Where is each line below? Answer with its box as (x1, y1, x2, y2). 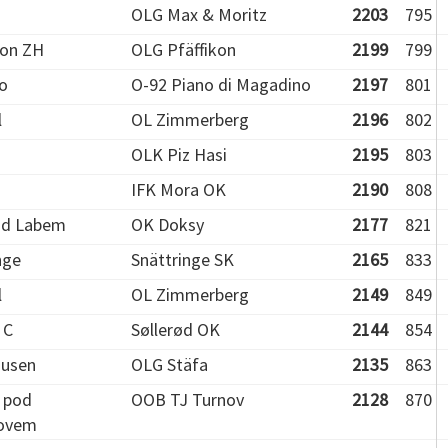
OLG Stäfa (131, 353, 208, 376)
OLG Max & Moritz (131, 3, 267, 26)
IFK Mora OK (131, 178, 226, 201)
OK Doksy (131, 213, 204, 236)
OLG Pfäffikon (131, 38, 236, 61)
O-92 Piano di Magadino (131, 73, 311, 96)
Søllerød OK (131, 318, 220, 341)
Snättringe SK (131, 248, 234, 271)
